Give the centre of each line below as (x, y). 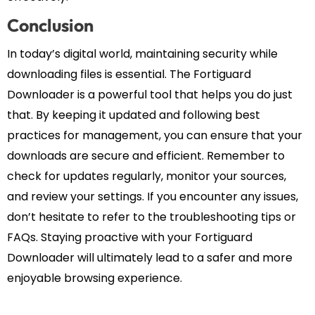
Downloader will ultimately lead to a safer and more (150, 258)
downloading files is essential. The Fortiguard (129, 75)
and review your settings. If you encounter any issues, (153, 197)
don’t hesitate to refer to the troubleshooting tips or (152, 217)
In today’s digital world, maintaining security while (142, 54)
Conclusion (50, 26)
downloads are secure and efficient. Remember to (146, 156)
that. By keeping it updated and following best (134, 115)
